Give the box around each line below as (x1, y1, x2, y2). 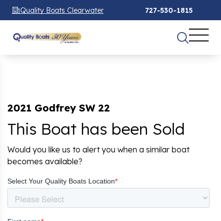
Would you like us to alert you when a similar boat (7, 144, 189, 154)
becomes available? (7, 156, 82, 166)
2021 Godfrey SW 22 (7, 101, 110, 114)
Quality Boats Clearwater (20, 5, 104, 15)
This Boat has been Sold (7, 118, 185, 139)
